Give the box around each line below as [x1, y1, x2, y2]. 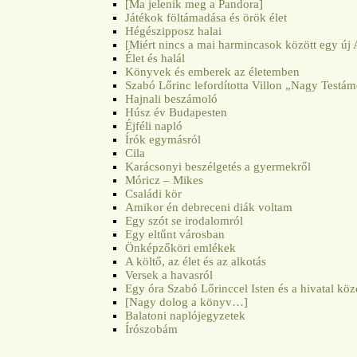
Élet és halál [125, 51, 186, 65]
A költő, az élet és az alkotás [125, 254, 267, 268]
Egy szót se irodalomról [125, 214, 244, 227]
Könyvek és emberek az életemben [125, 65, 300, 78]
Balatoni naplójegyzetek [125, 308, 246, 322]
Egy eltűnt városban [125, 227, 226, 241]
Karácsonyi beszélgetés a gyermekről [125, 159, 312, 173]
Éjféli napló [125, 119, 183, 132]
